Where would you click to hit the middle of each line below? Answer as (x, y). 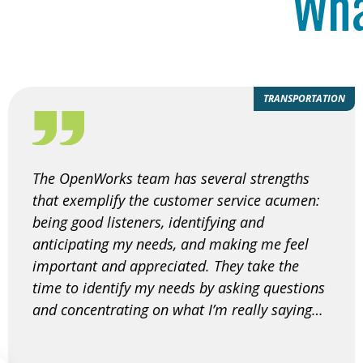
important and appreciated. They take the (166, 265)
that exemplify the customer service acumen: (176, 200)
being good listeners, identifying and (148, 222)
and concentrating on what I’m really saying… (178, 309)
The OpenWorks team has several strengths (171, 178)
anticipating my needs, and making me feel (171, 243)
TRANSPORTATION (304, 98)
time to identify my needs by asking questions (179, 287)
